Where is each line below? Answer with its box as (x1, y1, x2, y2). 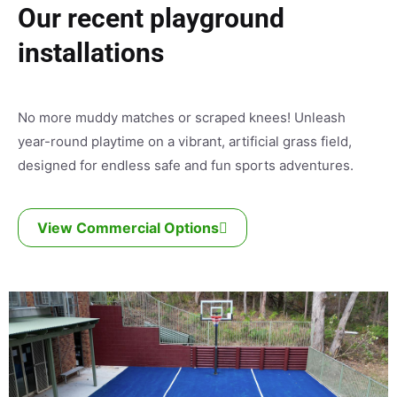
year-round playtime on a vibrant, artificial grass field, (18, 132, 352, 150)
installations (18, 36, 164, 68)
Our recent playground (18, 2, 284, 34)
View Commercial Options (37, 218, 219, 237)
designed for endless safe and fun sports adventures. (18, 156, 354, 174)
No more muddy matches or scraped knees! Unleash (18, 108, 346, 126)
